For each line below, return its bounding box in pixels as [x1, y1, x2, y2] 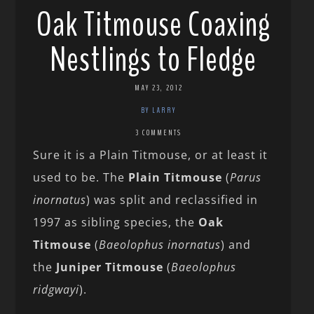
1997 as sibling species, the [33, 214, 199, 230]
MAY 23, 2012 [134, 81, 183, 93]
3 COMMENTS [135, 126, 182, 138]
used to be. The [33, 169, 129, 185]
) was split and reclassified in [86, 191, 259, 207]
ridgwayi [33, 281, 80, 297]
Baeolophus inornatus [99, 236, 221, 252]
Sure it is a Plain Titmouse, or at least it [33, 146, 268, 163]
